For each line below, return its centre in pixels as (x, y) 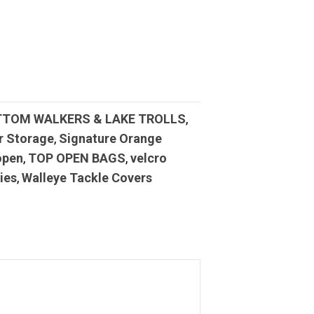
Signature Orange (111, 139)
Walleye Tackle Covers (87, 178)
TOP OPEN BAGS (77, 158)
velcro (149, 158)
